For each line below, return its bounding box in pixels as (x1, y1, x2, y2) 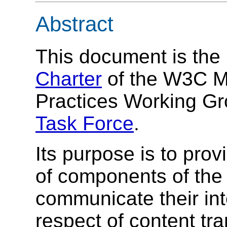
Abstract (35, 12, 113, 36)
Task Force (35, 112, 134, 135)
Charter (35, 68, 102, 90)
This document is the (35, 46, 226, 68)
